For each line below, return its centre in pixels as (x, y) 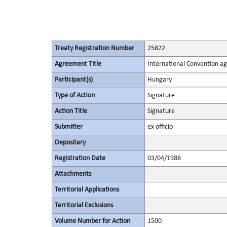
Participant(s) (73, 80)
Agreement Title (78, 64)
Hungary (159, 80)
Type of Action (74, 96)
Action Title (71, 111)
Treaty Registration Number (94, 48)
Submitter (68, 127)
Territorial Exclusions (84, 205)
